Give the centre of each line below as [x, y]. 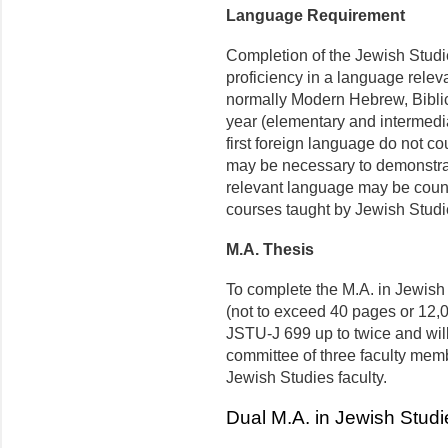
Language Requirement [315, 16]
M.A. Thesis [270, 250]
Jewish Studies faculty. [306, 378]
